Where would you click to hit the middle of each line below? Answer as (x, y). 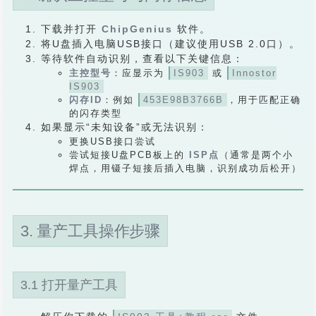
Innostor (254, 73)
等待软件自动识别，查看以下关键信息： (142, 59)
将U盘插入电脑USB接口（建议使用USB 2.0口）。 (171, 44)
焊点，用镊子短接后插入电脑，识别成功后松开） (186, 168)
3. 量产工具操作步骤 (90, 231)
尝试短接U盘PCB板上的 (129, 155)
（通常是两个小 (256, 155)
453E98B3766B (183, 100)
